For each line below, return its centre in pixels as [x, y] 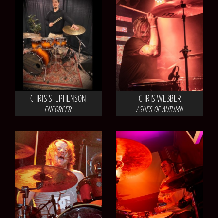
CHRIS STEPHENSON [58, 99]
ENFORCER [58, 109]
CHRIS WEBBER [160, 99]
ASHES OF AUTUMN [160, 109]
